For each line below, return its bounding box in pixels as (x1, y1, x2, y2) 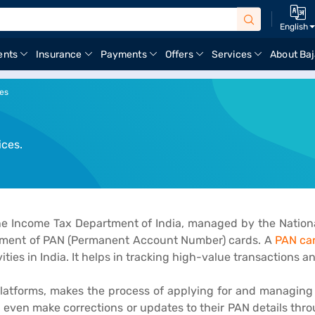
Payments (100, 49, 147, 60)
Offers (165, 49, 193, 60)
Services (211, 49, 252, 60)
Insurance (36, 49, 82, 60)
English (280, 22, 308, 32)
